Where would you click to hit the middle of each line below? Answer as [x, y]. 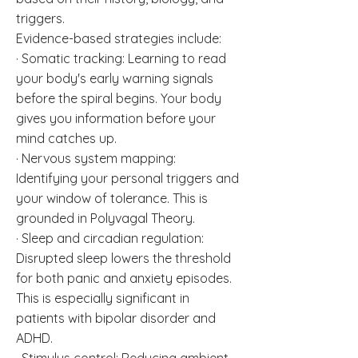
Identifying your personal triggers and [127, 178]
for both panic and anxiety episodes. [124, 278]
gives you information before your [116, 118]
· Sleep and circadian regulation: [110, 238]
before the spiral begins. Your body [119, 98]
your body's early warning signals [115, 78]
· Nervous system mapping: [96, 158]
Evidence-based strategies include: [119, 38]
